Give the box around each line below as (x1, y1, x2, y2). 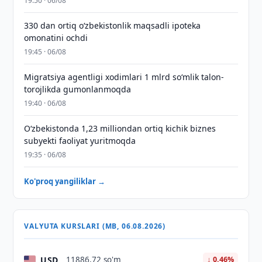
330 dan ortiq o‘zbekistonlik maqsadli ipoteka (24, 20, 201, 31)
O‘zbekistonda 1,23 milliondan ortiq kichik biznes (24, 123, 216, 134)
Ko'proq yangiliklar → (24, 176, 106, 187)
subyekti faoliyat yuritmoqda (24, 135, 136, 146)
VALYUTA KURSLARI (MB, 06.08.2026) (24, 221, 166, 231)
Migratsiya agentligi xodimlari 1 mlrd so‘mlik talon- (24, 71, 225, 82)
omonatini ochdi (24, 32, 88, 43)
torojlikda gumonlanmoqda (24, 84, 132, 95)
